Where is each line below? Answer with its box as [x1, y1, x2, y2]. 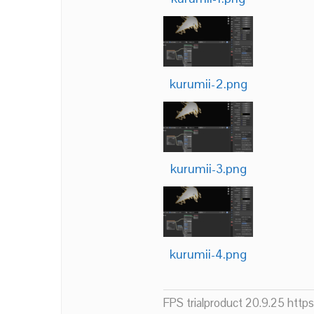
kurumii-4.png [170, 245, 247, 262]
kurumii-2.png [169, 75, 247, 92]
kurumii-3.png [170, 161, 247, 177]
